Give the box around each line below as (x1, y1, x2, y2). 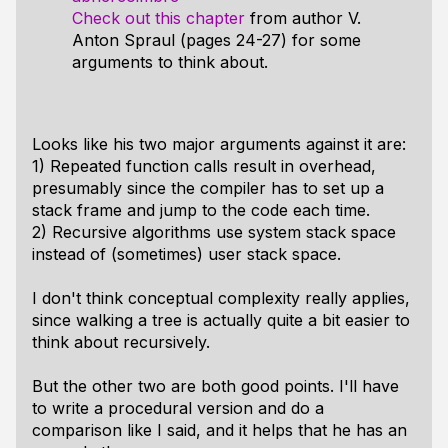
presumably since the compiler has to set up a (32, 178, 384, 198)
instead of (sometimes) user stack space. (32, 244, 341, 264)
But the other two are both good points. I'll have (32, 376, 399, 396)
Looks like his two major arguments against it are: (32, 134, 406, 154)
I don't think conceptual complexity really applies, (32, 288, 410, 308)
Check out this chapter (72, 8, 245, 28)
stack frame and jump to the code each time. (32, 200, 370, 220)
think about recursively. (32, 332, 210, 352)
